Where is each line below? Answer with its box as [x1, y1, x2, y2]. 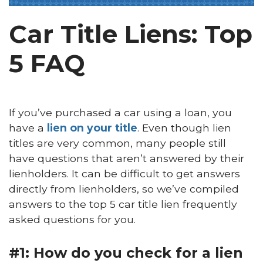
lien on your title [47, 121, 137, 134]
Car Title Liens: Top [9, 18, 252, 49]
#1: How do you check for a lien [9, 244, 243, 262]
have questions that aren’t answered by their [9, 151, 244, 164]
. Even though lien [137, 121, 231, 134]
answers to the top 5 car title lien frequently [9, 197, 237, 210]
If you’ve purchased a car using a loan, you [9, 106, 232, 119]
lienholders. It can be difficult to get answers [9, 167, 240, 180]
